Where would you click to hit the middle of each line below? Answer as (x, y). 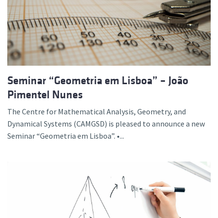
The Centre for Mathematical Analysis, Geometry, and (97, 112)
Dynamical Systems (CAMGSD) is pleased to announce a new (106, 124)
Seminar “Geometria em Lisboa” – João (98, 81)
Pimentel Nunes (45, 95)
